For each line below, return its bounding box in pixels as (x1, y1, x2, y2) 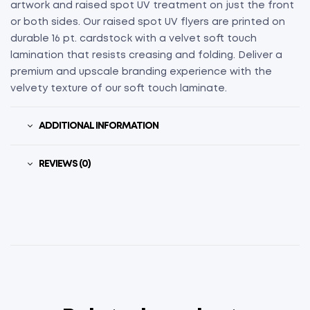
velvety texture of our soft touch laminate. (10, 84, 227, 93)
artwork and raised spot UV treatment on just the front (10, 1, 294, 10)
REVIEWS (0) (39, 160, 91, 169)
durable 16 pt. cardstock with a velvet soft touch (10, 35, 257, 44)
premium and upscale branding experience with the (10, 68, 272, 77)
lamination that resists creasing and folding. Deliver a (10, 51, 282, 60)
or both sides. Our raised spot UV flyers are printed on (10, 18, 285, 27)
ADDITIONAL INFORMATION (39, 122, 158, 131)
